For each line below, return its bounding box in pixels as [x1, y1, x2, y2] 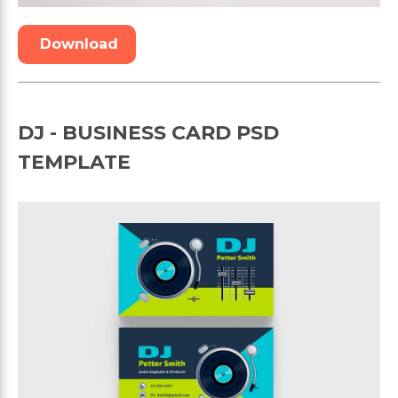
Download [40, 36, 118, 53]
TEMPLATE [18, 150, 131, 175]
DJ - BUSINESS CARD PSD [18, 121, 279, 146]
